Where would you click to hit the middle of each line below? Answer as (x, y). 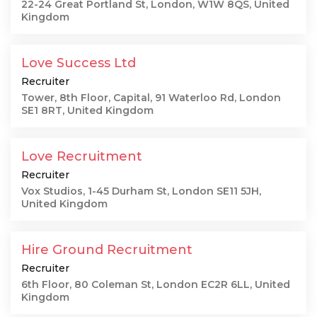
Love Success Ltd (79, 63)
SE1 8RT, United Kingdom (87, 110)
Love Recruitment (82, 156)
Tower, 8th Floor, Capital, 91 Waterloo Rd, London (151, 98)
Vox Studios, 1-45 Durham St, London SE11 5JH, (141, 191)
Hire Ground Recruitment (107, 250)
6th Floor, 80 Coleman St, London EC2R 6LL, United (156, 284)
